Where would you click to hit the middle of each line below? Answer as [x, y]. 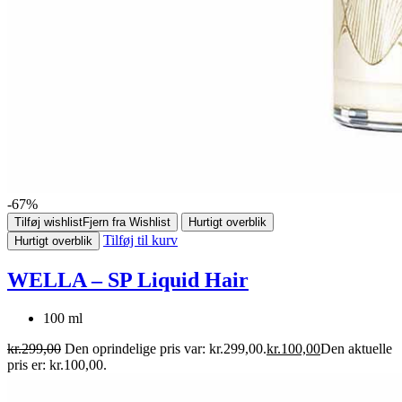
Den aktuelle [356, 348]
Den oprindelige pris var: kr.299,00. [166, 348]
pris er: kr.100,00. [57, 364]
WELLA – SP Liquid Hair [128, 280]
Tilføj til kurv [140, 240]
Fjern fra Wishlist [127, 222]
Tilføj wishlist [48, 222]
